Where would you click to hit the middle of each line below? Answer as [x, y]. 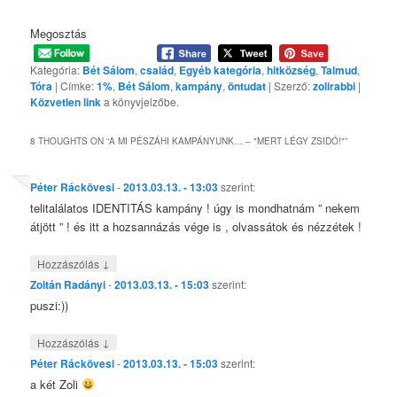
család [157, 70]
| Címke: [75, 86]
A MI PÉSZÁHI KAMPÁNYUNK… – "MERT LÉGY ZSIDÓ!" [227, 140]
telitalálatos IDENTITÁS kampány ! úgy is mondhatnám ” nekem [195, 207]
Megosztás [59, 33]
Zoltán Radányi [68, 284]
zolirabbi [335, 86]
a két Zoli [56, 384]
